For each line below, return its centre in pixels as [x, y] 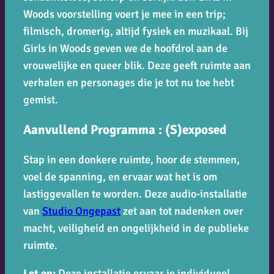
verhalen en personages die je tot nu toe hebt [129, 82]
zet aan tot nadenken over [182, 211]
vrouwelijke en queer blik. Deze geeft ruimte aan [137, 65]
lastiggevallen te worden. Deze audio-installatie [135, 194]
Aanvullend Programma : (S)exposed [125, 129]
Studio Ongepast [81, 211]
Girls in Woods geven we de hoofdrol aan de [125, 48]
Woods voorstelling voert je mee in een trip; [124, 14]
